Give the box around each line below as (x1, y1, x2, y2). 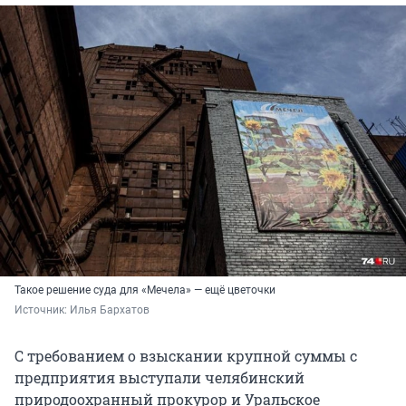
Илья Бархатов (70, 304, 150, 317)
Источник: (14, 304, 70, 317)
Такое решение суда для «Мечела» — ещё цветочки (14, 284, 275, 297)
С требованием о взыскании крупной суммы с (14, 346, 357, 366)
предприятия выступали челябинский (14, 368, 304, 388)
